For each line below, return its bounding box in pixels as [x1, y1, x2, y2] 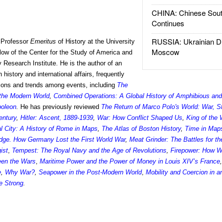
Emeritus [30, 38, 58, 45]
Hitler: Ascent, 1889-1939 [20, 114, 94, 121]
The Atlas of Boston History [102, 125, 181, 132]
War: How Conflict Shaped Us [97, 114, 183, 121]
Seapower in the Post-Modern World [39, 168, 142, 176]
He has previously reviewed [20, 103, 102, 111]
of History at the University [58, 38, 135, 45]
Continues [151, 18, 184, 28]
